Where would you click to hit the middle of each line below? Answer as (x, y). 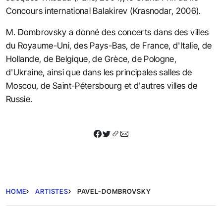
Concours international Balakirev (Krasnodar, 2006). (104, 11)
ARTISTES (52, 191)
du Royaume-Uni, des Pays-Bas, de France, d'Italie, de (109, 45)
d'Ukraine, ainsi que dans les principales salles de (99, 72)
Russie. (19, 99)
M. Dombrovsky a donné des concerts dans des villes (108, 32)
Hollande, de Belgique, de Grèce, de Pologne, (91, 59)
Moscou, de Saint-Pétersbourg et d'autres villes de (102, 85)
